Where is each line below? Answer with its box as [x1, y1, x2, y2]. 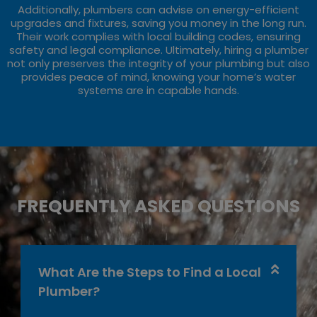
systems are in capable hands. [78, 82, 239, 98]
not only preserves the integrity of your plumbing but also [7, 55, 310, 71]
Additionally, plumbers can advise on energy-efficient [18, 1, 299, 17]
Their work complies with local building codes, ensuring [16, 28, 301, 44]
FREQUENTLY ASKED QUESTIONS [17, 193, 300, 219]
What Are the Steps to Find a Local [38, 263, 261, 281]
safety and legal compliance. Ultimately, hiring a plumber [8, 42, 309, 57]
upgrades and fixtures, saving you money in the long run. [11, 15, 306, 30]
